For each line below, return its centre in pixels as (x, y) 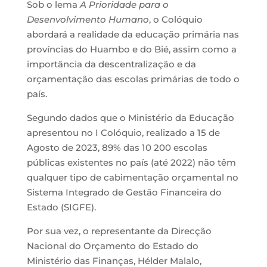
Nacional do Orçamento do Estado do (112, 246)
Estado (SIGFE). (61, 207)
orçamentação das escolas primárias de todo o (133, 79)
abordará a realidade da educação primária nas (133, 34)
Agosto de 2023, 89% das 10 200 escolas (117, 147)
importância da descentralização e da (111, 64)
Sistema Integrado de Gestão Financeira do (124, 192)
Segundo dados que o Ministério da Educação (130, 117)
